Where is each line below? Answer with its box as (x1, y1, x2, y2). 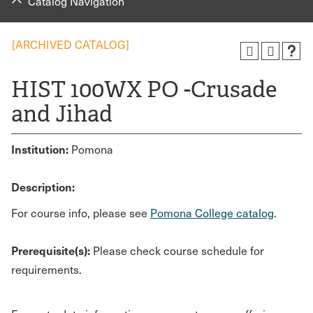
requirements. (11, 262, 82, 277)
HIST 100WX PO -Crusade (11, 75, 277, 103)
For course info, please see (11, 205, 150, 220)
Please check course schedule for (90, 243, 264, 258)
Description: (11, 179, 75, 194)
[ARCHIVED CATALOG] (12, 37, 129, 52)
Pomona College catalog (150, 205, 274, 220)
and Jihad (11, 100, 112, 128)
